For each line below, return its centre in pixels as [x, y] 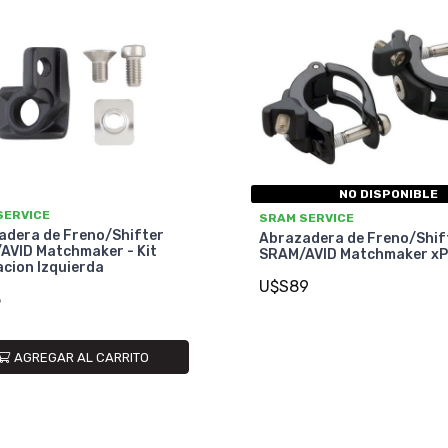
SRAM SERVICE [306, 217]
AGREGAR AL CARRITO [81, 357]
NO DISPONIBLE [388, 193]
